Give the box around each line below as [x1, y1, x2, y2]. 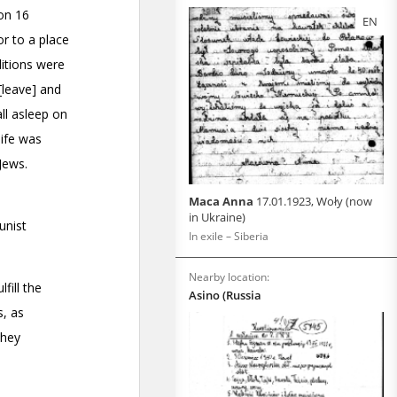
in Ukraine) [189, 209, 245, 225]
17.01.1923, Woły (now [256, 193, 372, 209]
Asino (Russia [189, 287, 261, 303]
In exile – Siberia [189, 229, 269, 244]
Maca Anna [189, 193, 256, 209]
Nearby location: [189, 269, 269, 284]
